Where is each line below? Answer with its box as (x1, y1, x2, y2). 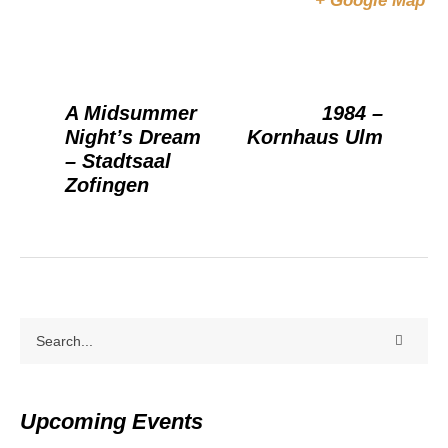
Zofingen (65, 173, 149, 196)
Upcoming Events (20, 408, 203, 434)
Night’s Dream (65, 125, 201, 148)
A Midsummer (65, 101, 197, 124)
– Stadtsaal (65, 149, 171, 172)
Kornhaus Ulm (247, 125, 383, 148)
